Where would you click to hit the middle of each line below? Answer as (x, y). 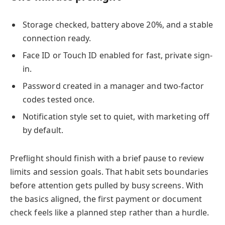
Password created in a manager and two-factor (114, 86)
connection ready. (57, 38)
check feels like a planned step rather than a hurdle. (110, 212)
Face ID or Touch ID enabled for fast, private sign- (118, 55)
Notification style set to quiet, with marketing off (116, 117)
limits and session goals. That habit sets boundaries (109, 172)
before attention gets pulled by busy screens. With (107, 185)
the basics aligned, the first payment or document (106, 199)
